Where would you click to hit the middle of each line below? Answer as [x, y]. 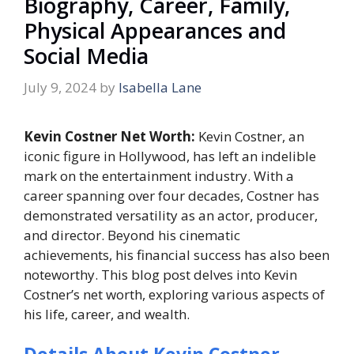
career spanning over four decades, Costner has [171, 195]
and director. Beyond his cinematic [132, 235]
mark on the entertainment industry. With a [159, 175]
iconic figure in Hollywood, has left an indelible [170, 156]
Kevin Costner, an [251, 136]
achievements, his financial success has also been [177, 254]
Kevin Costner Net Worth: [111, 136]
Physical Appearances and [155, 31]
